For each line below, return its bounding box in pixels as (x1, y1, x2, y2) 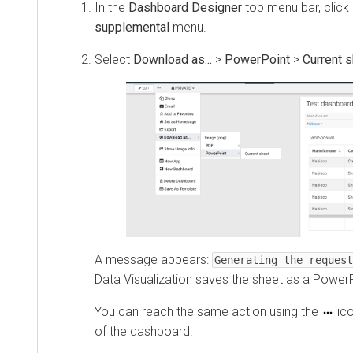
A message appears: (95, 252, 212, 268)
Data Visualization (95, 272, 192, 288)
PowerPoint (225, 51, 290, 67)
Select (95, 51, 133, 67)
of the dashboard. (95, 324, 193, 340)
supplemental (95, 19, 169, 35)
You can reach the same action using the (95, 304, 321, 320)
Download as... (133, 51, 212, 67)
